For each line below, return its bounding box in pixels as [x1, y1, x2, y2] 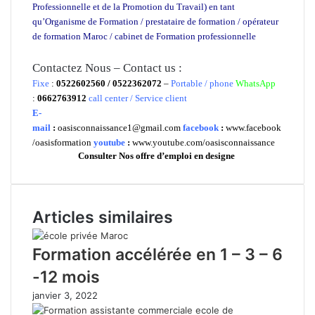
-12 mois [32, 266, 100, 287]
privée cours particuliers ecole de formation [32, 48, 174, 56]
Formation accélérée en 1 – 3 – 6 [32, 244, 283, 264]
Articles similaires [32, 207, 173, 227]
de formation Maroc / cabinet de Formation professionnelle [32, 30, 258, 41]
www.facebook [226, 122, 281, 133]
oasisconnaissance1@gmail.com [58, 122, 181, 133]
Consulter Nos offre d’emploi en [78, 150, 205, 161]
